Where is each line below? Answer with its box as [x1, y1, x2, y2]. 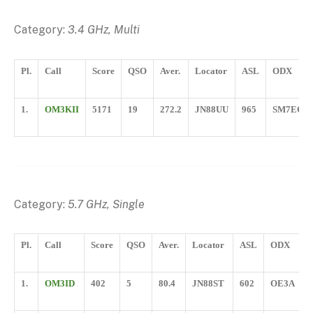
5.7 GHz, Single [68, 197, 145, 211]
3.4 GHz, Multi [68, 23, 140, 37]
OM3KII [45, 103, 79, 115]
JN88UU [195, 103, 228, 115]
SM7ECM [272, 103, 312, 115]
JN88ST [192, 278, 224, 289]
